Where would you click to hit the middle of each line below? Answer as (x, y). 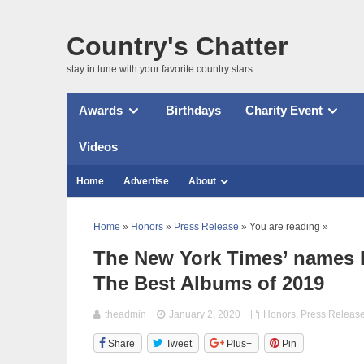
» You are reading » (284, 226)
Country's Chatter (177, 46)
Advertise (146, 181)
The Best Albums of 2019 (209, 283)
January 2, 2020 (205, 314)
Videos (98, 146)
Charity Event (284, 110)
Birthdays (193, 110)
